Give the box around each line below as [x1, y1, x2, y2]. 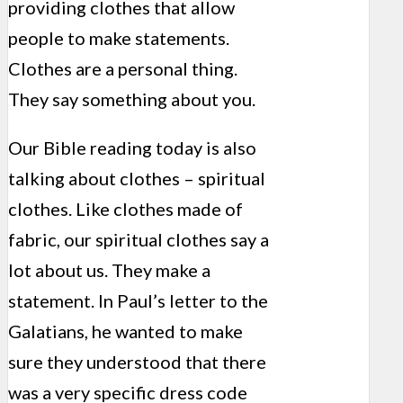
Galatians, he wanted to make [8, 320, 243, 343]
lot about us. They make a [8, 259, 210, 282]
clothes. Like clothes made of [8, 198, 243, 220]
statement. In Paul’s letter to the [8, 290, 268, 312]
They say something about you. [8, 88, 255, 111]
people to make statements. [8, 27, 229, 49]
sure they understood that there [8, 351, 266, 373]
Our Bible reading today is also [8, 137, 256, 159]
